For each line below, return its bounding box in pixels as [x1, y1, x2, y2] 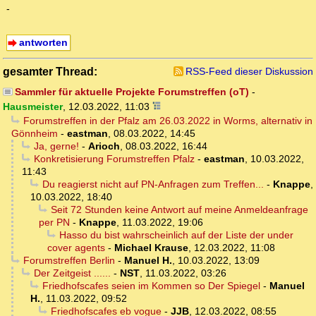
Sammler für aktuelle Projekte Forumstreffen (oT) [14, 86, 249, 98]
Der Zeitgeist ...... [33, 267, 111, 279]
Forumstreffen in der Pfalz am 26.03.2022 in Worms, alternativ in [23, 115, 312, 127]
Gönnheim [11, 128, 58, 140]
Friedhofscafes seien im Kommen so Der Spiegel [42, 280, 260, 292]
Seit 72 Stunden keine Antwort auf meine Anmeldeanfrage [50, 204, 308, 216]
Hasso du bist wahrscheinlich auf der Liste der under [59, 229, 293, 241]
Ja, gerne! [33, 140, 79, 152]
